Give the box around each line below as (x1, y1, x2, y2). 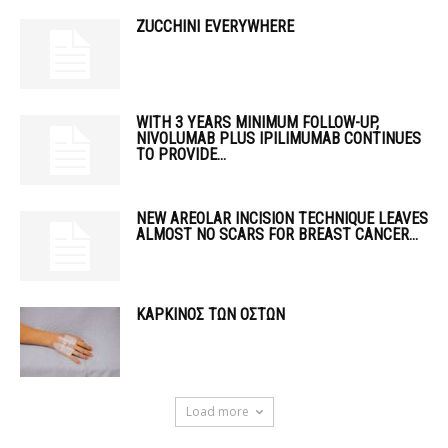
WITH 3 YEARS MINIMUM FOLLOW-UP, (136, 113, 379, 132)
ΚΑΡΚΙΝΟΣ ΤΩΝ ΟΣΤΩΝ (136, 305, 285, 324)
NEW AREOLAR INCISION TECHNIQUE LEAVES (136, 209, 428, 228)
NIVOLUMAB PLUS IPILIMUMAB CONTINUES (136, 129, 421, 148)
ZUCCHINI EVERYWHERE (136, 17, 294, 36)
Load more (185, 403, 249, 420)
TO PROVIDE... (136, 145, 226, 164)
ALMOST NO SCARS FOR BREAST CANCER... (136, 225, 418, 244)
